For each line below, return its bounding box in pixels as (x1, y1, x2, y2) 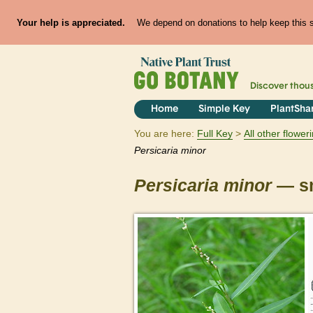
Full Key (197, 128, 233, 140)
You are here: (134, 128, 194, 140)
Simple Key (198, 104, 250, 115)
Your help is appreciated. (16, 17, 125, 28)
